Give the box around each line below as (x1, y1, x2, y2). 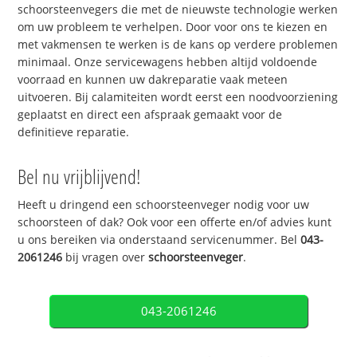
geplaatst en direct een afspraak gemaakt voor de (18, 106, 283, 122)
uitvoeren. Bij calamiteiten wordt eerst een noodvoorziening (18, 88, 339, 104)
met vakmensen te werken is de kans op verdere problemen (18, 36, 339, 52)
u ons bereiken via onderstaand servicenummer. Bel (18, 231, 301, 247)
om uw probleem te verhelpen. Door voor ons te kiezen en (18, 18, 328, 34)
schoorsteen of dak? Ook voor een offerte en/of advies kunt (18, 214, 332, 229)
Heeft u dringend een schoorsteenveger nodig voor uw (18, 196, 310, 212)
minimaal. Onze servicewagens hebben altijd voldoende (18, 53, 318, 69)
